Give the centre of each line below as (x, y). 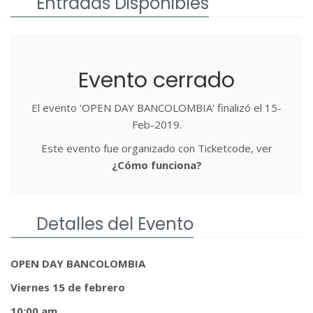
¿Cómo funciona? (156, 165)
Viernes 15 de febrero (68, 287)
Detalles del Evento (115, 224)
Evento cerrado (156, 80)
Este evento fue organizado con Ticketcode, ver (156, 148)
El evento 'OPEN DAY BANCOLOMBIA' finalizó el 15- (156, 107)
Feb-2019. (156, 124)
